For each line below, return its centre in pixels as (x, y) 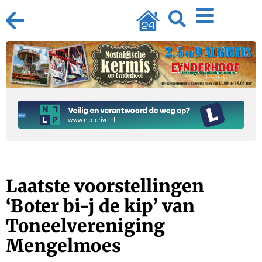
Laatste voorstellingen (105, 186)
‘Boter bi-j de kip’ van (100, 206)
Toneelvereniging (85, 226)
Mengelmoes (63, 246)
